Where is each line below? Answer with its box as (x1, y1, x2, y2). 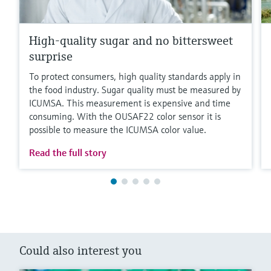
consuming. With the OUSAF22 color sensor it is (29, 110, 221, 123)
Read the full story (29, 146, 106, 159)
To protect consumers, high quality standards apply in (29, 70, 241, 83)
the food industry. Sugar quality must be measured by (29, 83, 241, 96)
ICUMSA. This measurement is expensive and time (29, 97, 230, 109)
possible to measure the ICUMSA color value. (29, 123, 206, 136)
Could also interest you (19, 243, 142, 259)
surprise (29, 49, 73, 65)
